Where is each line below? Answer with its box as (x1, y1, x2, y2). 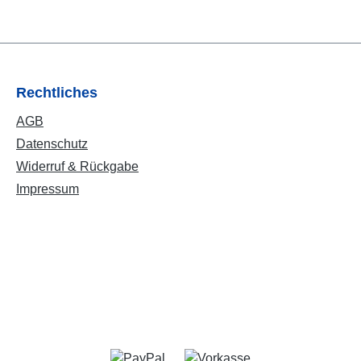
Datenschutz (16, 137, 88, 151)
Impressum (16, 182, 79, 197)
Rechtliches (16, 85, 98, 102)
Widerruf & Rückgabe (16, 160, 139, 174)
